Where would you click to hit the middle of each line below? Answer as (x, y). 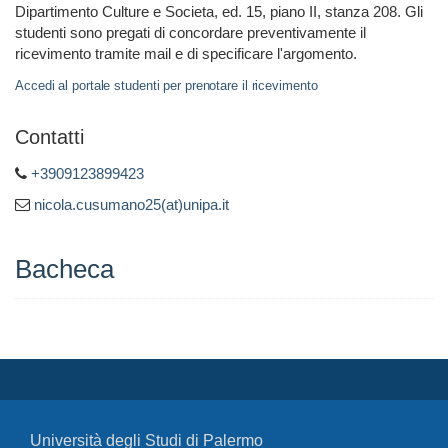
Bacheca (64, 268)
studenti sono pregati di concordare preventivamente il (190, 32)
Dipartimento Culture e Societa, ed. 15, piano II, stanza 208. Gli (219, 11)
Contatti (49, 136)
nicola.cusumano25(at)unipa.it (131, 204)
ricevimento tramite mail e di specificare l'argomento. (186, 53)
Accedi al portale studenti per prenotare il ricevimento (166, 85)
